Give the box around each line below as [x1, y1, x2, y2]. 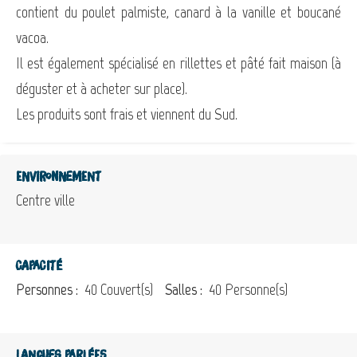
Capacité [16, 259, 62, 273]
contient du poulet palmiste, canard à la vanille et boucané [16, 2, 341, 22]
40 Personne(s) [206, 279, 288, 299]
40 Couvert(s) [81, 279, 153, 299]
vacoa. [16, 27, 49, 47]
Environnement [16, 170, 101, 183]
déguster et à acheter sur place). [16, 78, 187, 98]
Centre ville [16, 190, 75, 210]
